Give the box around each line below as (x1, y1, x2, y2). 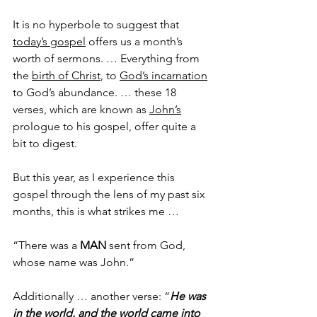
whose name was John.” (13, 255, 137, 269)
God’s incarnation (120, 68, 207, 82)
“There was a (13, 238, 80, 252)
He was (170, 289, 209, 303)
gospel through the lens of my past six (13, 187, 208, 201)
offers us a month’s (86, 34, 185, 48)
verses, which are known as (13, 102, 149, 116)
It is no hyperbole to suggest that (13, 17, 182, 31)
